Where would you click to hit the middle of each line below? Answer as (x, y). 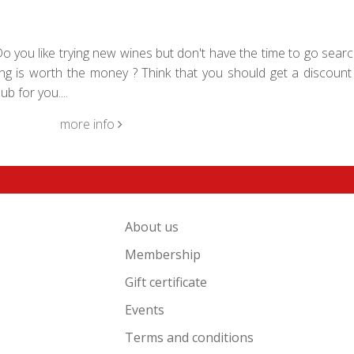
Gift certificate (166, 282)
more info (88, 124)
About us (152, 227)
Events (145, 310)
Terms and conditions (190, 337)
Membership (163, 254)
